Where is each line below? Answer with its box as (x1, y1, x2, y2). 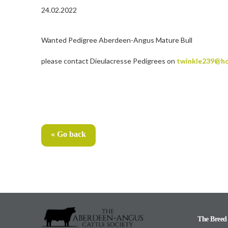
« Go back (50, 129, 86, 138)
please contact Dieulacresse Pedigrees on (41, 56, 177, 66)
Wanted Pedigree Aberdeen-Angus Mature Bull (41, 35, 192, 44)
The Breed (197, 215, 227, 223)
